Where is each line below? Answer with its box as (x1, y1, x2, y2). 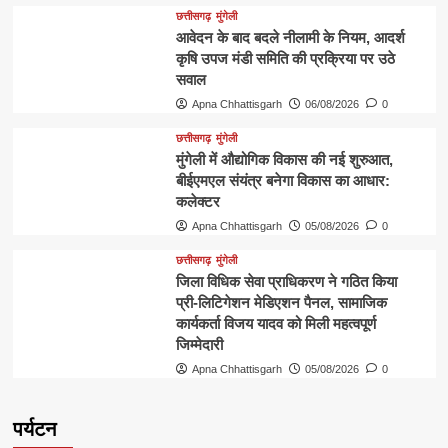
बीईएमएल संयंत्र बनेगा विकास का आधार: (175, 172, 390, 190)
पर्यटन (12, 418, 56, 441)
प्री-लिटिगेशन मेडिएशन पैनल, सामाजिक (175, 294, 387, 312)
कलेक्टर (175, 193, 220, 211)
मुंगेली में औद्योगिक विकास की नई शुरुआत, (175, 151, 393, 169)
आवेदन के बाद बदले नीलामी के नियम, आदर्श (175, 29, 405, 47)
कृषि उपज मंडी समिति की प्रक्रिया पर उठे (175, 50, 395, 68)
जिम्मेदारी (175, 336, 223, 354)
